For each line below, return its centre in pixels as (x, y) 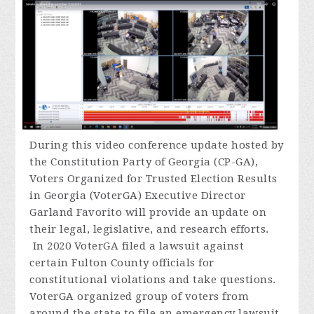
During (50, 145)
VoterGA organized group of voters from (139, 297)
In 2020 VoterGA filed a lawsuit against (137, 246)
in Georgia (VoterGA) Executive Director (138, 196)
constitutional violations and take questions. (153, 280)
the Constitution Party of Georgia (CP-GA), (144, 162)
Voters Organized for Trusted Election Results (153, 179)
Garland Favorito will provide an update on (148, 213)
